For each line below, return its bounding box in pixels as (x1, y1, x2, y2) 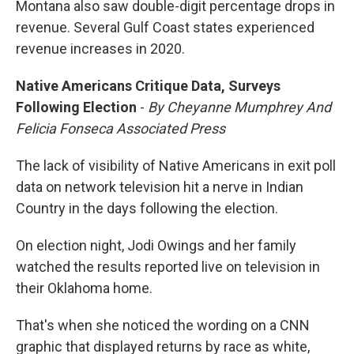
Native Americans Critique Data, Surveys (16, 77, 281, 95)
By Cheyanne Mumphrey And (148, 99, 331, 116)
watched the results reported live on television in (16, 258, 320, 276)
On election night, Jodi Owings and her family (16, 237, 296, 254)
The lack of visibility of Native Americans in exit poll (16, 157, 336, 175)
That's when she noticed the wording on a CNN (16, 317, 310, 334)
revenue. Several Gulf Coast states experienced (16, 19, 314, 36)
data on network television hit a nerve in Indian (16, 179, 303, 196)
